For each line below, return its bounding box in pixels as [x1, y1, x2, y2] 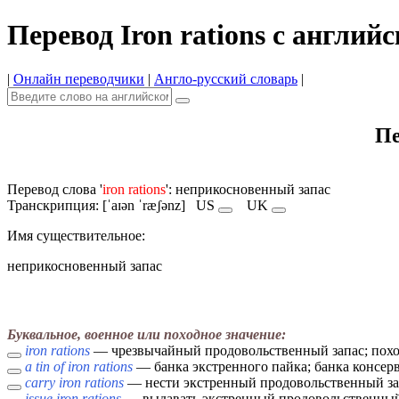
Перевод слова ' [7, 181, 102, 197]
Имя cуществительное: [7, 227, 145, 243]
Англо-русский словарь [154, 70, 297, 86]
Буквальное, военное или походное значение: [7, 327, 286, 343]
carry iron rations [25, 375, 124, 391]
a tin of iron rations [25, 359, 133, 375]
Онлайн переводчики [13, 70, 144, 86]
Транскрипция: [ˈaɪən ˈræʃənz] [7, 197, 196, 213]
